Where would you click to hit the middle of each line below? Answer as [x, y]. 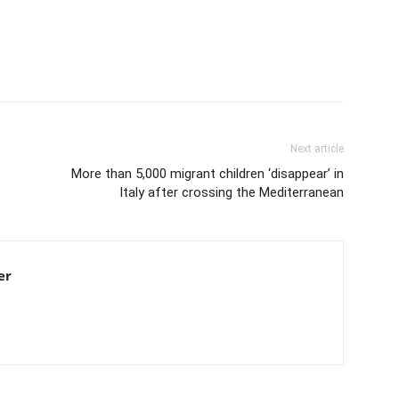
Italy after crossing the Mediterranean [232, 192]
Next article [317, 148]
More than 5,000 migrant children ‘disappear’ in [208, 173]
